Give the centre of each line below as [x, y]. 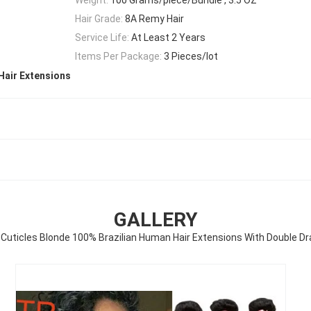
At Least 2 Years [168, 38]
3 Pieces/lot [191, 57]
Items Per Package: [118, 57]
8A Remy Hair [154, 18]
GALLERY [155, 220]
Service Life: [102, 38]
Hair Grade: [99, 18]
